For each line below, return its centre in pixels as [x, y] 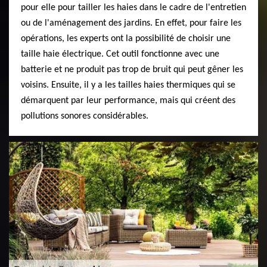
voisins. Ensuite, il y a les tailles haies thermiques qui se [128, 85]
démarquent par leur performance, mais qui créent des [128, 100]
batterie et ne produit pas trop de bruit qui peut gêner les [132, 69]
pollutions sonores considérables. [85, 116]
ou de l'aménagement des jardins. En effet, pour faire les [131, 23]
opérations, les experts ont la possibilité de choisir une [126, 38]
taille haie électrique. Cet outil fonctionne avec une [120, 54]
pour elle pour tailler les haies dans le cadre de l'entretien [133, 7]
